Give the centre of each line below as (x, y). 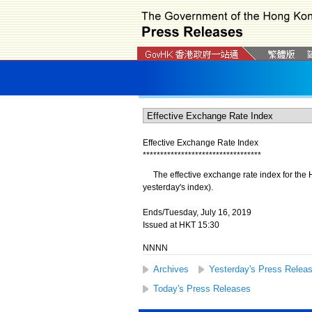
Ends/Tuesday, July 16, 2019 (197, 212)
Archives (171, 269)
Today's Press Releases (202, 289)
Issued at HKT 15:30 (181, 225)
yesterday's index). (178, 187)
